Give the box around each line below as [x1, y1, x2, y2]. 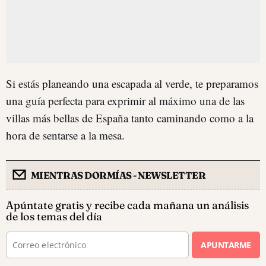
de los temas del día [6, 210, 102, 223]
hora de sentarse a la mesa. [6, 128, 125, 142]
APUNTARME [201, 239, 251, 251]
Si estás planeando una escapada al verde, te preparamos [6, 76, 258, 91]
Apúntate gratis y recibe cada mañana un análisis [6, 198, 249, 212]
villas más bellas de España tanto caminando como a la [6, 110, 254, 125]
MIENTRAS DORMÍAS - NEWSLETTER [30, 169, 205, 181]
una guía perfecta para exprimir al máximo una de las [6, 93, 245, 108]
